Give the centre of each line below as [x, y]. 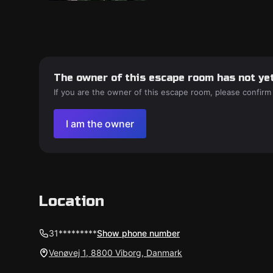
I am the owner [100, 124]
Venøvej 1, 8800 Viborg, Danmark [115, 253]
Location [72, 201]
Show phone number [138, 233]
